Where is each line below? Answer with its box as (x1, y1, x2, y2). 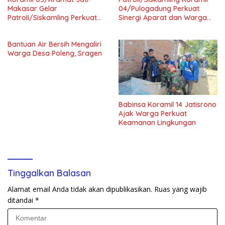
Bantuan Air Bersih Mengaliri (8, 39, 101, 49)
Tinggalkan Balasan (8, 167, 91, 179)
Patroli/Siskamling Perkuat (8, 13, 97, 22)
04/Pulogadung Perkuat (119, 4, 199, 13)
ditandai (8, 195, 35, 205)
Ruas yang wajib (154, 184, 207, 194)
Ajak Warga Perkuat (119, 109, 187, 119)
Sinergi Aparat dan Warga (119, 13, 207, 22)
